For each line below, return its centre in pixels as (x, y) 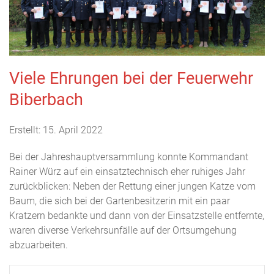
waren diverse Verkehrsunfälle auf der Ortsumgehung (123, 230)
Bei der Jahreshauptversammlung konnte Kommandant (129, 157)
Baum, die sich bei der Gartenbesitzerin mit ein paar (120, 201)
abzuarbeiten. (39, 245)
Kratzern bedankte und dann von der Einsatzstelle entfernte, (137, 215)
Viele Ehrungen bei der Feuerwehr (131, 78)
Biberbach (46, 99)
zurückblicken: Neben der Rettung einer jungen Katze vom (132, 186)
